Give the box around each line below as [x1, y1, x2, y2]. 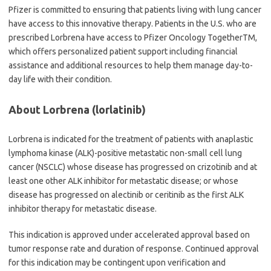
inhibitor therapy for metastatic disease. [8, 203, 157, 214]
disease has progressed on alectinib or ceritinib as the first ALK [8, 189, 244, 200]
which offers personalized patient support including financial [8, 46, 238, 56]
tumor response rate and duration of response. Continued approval [8, 243, 259, 253]
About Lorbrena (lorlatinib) [8, 103, 146, 116]
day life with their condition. [8, 74, 112, 84]
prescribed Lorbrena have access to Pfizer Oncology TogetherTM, [8, 32, 257, 42]
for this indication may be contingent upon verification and [8, 257, 226, 267]
